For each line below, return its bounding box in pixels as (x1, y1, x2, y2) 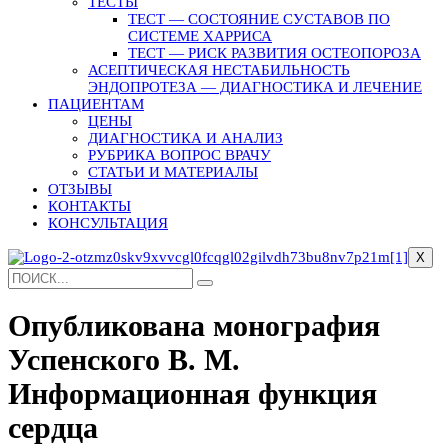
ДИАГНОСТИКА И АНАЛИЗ (88, 129, 283, 146)
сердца (8, 410, 98, 444)
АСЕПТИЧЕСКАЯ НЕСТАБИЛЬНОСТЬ (88, 61, 350, 78)
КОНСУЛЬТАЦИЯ (48, 214, 168, 231)
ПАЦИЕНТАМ (48, 95, 144, 112)
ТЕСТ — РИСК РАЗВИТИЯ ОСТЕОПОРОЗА (128, 44, 421, 61)
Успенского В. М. (8, 342, 240, 376)
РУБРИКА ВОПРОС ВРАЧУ (88, 146, 271, 163)
